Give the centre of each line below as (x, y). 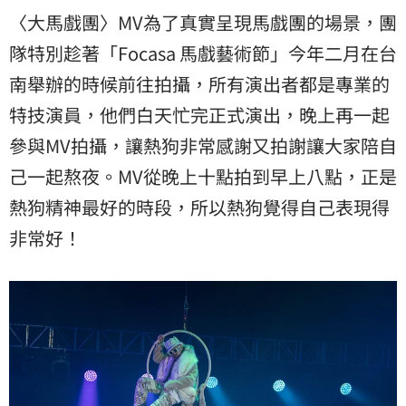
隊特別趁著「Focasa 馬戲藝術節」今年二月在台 (203, 53)
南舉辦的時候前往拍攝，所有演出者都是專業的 (199, 83)
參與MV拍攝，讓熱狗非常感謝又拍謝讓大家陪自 (203, 145)
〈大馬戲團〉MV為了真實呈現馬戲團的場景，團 (203, 22)
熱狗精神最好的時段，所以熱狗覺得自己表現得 (199, 207)
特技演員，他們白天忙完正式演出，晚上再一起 (199, 114)
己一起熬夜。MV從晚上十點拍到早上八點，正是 (203, 176)
